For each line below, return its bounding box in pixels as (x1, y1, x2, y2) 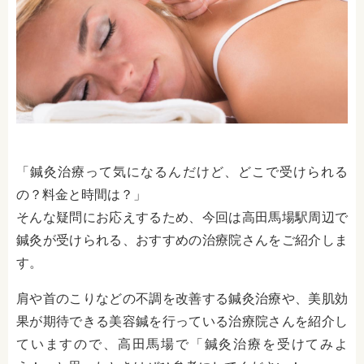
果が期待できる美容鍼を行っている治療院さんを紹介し (16, 314, 348, 330)
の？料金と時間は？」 (16, 187, 146, 203)
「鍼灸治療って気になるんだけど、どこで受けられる (16, 164, 348, 180)
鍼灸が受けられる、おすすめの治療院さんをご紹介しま (16, 232, 348, 249)
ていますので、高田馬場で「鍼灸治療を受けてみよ (16, 336, 348, 353)
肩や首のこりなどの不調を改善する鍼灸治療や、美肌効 (16, 291, 348, 307)
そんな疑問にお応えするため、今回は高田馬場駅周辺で (16, 210, 348, 226)
